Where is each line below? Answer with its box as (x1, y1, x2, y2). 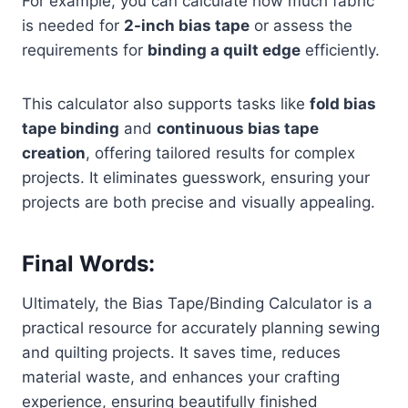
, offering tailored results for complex (86, 143, 355, 162)
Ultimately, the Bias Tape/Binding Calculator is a (22, 293, 372, 312)
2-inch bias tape (124, 15, 250, 35)
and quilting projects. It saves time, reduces (22, 342, 341, 362)
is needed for (22, 15, 124, 35)
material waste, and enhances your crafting (22, 367, 340, 386)
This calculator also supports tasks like (22, 94, 310, 113)
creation (22, 143, 86, 162)
